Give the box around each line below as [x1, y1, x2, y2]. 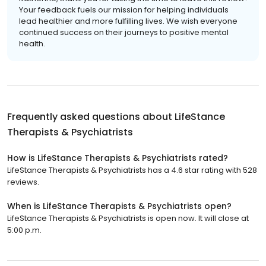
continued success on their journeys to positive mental [19, 26, 229, 38]
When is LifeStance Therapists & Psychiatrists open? [7, 199, 232, 212]
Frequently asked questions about [7, 109, 175, 123]
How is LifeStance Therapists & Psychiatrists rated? [7, 151, 228, 164]
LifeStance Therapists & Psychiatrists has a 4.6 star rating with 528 [7, 164, 257, 176]
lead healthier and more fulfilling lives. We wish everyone [19, 15, 237, 27]
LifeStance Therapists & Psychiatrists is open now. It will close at [7, 212, 249, 224]
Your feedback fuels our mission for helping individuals [19, 4, 229, 15]
